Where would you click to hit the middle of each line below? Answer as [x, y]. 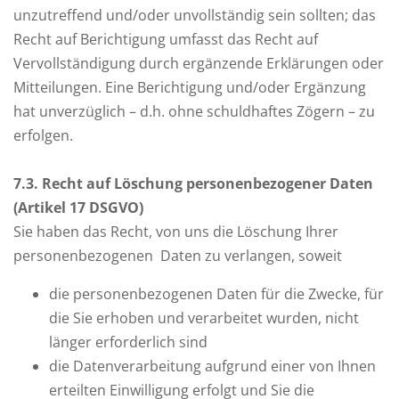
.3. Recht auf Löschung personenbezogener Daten [197, 183]
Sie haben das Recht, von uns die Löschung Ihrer [176, 232]
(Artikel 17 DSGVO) [78, 208]
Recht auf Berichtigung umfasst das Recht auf [166, 39]
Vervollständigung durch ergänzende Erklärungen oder [199, 63]
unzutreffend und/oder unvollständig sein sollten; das [195, 15]
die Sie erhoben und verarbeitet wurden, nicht [204, 318]
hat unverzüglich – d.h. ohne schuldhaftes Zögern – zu [194, 111]
